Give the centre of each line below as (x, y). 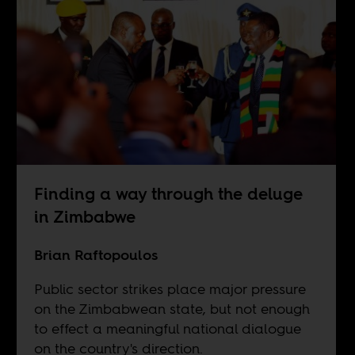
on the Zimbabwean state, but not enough (172, 308)
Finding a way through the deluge (168, 193)
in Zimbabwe (84, 216)
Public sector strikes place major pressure (170, 288)
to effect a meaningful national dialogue (167, 328)
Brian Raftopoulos (95, 254)
